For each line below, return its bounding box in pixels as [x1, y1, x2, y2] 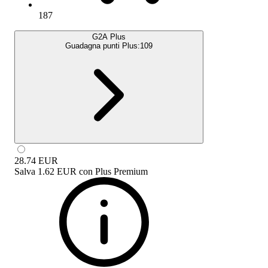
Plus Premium [95, 166, 148, 176]
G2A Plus [92, 32, 126, 41]
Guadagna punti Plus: [65, 41, 140, 50]
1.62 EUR [38, 166, 77, 176]
